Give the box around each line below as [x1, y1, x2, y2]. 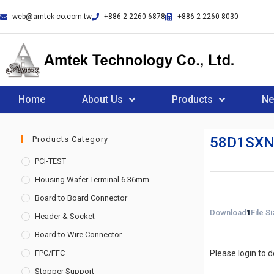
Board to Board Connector [35, 193, 127, 202]
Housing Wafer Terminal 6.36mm [35, 175, 149, 184]
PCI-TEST [35, 157, 66, 166]
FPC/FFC [35, 248, 65, 257]
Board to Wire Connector [35, 230, 122, 239]
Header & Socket [35, 212, 95, 221]
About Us [82, 94, 123, 105]
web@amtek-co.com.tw [12, 12, 92, 21]
